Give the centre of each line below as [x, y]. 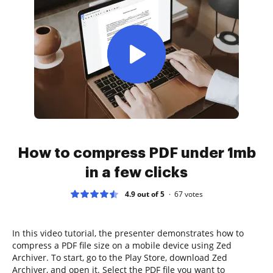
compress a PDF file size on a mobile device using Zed [122, 245]
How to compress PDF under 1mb [136, 153]
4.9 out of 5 [145, 194]
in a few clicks [136, 172]
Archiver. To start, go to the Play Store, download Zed [120, 257]
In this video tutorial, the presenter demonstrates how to [128, 233]
